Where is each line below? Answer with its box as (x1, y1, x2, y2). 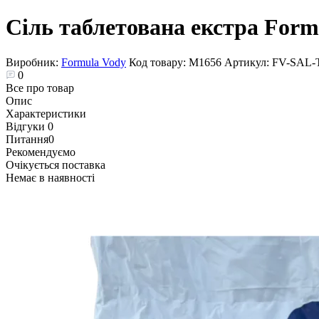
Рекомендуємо (6, 145, 75, 158)
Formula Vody (61, 56, 126, 68)
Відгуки (6, 120, 48, 132)
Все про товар (6, 81, 74, 94)
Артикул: (224, 56, 272, 68)
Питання (6, 132, 48, 145)
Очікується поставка (6, 158, 105, 171)
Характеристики (6, 107, 86, 120)
